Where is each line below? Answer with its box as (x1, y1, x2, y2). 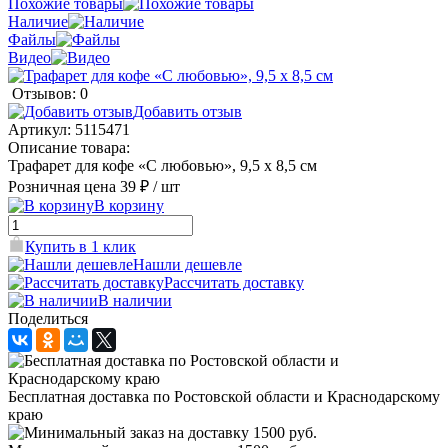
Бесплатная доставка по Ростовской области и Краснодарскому (8, 387, 440, 405)
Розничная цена (8, 177, 116, 195)
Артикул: (8, 120, 75, 138)
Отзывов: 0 (12, 84, 88, 102)
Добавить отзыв (133, 102, 242, 120)
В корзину (94, 196, 164, 214)
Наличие (8, 12, 68, 30)
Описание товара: (8, 138, 130, 156)
